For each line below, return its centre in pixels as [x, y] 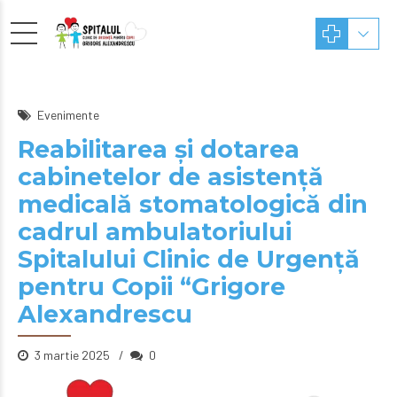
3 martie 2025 [74, 355]
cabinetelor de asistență [171, 177]
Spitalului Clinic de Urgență [189, 259]
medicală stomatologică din [193, 204]
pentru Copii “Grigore [152, 287]
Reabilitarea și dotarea [159, 149]
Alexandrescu [105, 314]
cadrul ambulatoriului [155, 232]
